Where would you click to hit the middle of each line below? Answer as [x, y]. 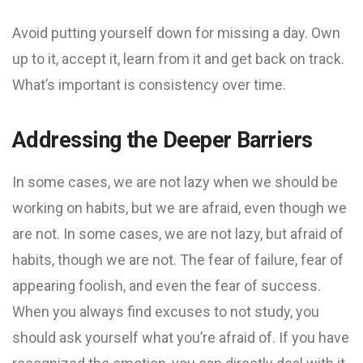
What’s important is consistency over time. [149, 85]
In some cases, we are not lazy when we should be [175, 182]
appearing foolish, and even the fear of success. [167, 286]
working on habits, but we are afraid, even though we [179, 208]
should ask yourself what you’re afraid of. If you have [181, 337]
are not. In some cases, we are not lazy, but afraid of [178, 234]
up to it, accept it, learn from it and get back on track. [178, 59]
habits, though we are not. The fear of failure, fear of [178, 260]
